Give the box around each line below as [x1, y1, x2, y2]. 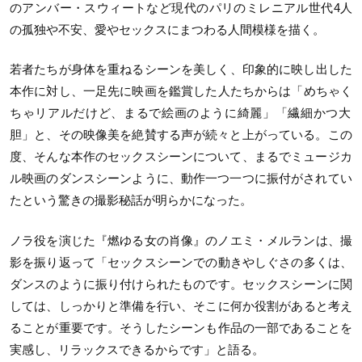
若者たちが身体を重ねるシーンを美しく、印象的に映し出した [10, 62, 352, 77]
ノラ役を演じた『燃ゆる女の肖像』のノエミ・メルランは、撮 [10, 233, 352, 247]
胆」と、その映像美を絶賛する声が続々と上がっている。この [10, 128, 352, 142]
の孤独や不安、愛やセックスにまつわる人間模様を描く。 [10, 22, 325, 36]
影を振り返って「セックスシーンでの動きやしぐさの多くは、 [10, 255, 352, 269]
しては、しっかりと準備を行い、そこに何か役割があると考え [10, 298, 352, 313]
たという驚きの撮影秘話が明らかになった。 [10, 193, 252, 208]
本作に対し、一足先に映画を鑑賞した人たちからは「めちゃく [10, 84, 352, 99]
